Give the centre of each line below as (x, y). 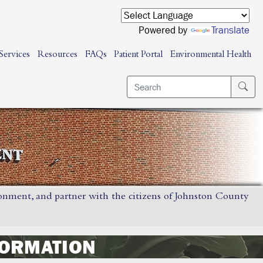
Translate (230, 30)
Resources (57, 55)
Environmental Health (211, 55)
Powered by (164, 30)
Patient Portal (139, 55)
